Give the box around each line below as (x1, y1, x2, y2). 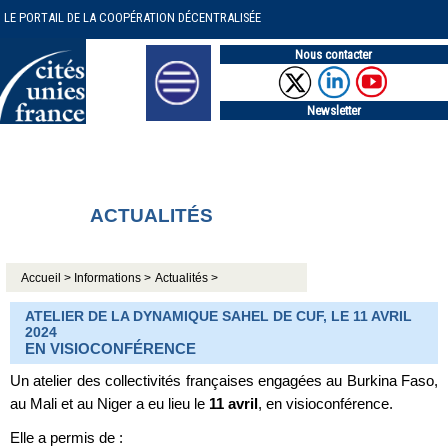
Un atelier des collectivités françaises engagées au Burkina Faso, (10, 371, 438, 389)
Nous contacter (295, 47, 373, 62)
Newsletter (306, 102, 361, 118)
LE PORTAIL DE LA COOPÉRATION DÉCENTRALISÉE (4, 10, 261, 25)
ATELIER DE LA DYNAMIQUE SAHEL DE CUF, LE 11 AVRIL (25, 307, 412, 324)
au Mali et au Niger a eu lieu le (10, 394, 209, 412)
